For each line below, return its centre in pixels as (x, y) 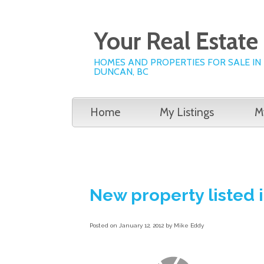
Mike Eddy (189, 225)
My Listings (187, 112)
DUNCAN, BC (121, 72)
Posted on (104, 225)
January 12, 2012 (141, 225)
